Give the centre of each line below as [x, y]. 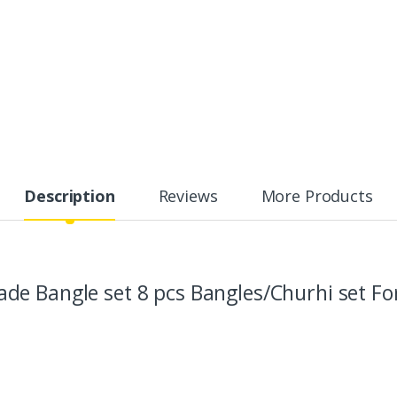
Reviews [188, 195]
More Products [317, 195]
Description [70, 195]
